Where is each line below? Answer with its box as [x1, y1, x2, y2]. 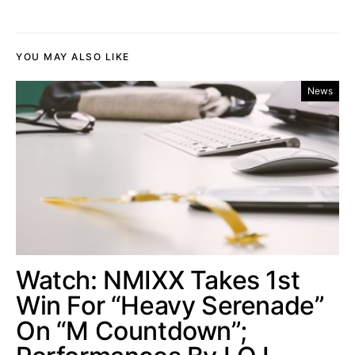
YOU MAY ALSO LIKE [16, 50, 130, 63]
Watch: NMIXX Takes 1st [16, 264, 300, 296]
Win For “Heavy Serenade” [16, 289, 325, 321]
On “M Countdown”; [16, 315, 247, 346]
